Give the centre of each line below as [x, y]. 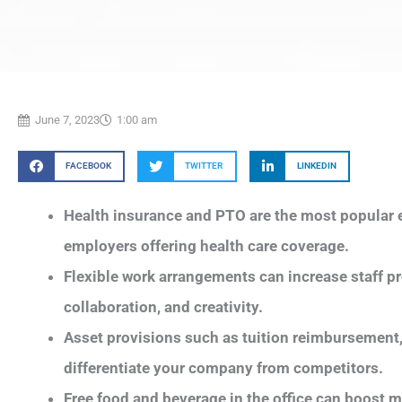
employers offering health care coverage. [206, 245]
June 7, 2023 [67, 119]
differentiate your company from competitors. [223, 367]
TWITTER [204, 166]
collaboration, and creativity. [163, 306]
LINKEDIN [316, 166]
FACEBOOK [88, 166]
